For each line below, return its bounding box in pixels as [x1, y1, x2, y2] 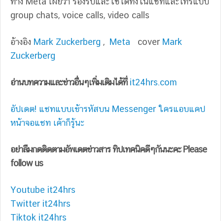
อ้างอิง [10, 37, 34, 47]
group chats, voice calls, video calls [10, 10, 149, 21]
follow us [10, 158, 43, 169]
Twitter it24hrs [10, 198, 71, 209]
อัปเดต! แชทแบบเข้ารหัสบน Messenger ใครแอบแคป [10, 104, 205, 114]
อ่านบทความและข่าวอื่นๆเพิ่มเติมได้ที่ [10, 77, 127, 88]
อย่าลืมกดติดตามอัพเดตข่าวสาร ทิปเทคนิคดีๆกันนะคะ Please [10, 144, 207, 155]
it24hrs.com [130, 77, 177, 88]
